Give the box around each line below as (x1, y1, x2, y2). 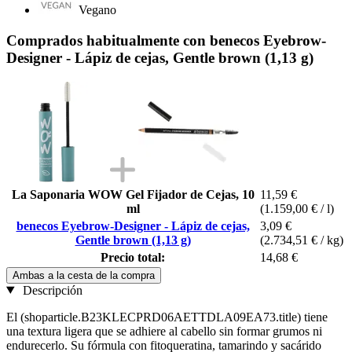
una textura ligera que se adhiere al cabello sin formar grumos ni (6, 324, 322, 338)
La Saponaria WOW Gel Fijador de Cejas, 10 (11, 187, 255, 201)
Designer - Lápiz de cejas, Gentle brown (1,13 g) (6, 49, 313, 66)
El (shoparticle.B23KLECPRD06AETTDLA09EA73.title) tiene (6, 310, 328, 324)
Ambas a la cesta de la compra (13, 269, 155, 281)
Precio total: (101, 250, 165, 264)
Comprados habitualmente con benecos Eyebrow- (6, 31, 326, 49)
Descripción (19, 283, 82, 297)
